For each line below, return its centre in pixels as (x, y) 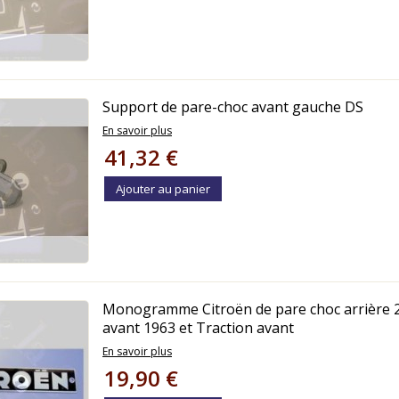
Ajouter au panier (163, 189)
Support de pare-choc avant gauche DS (233, 107)
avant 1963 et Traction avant (198, 328)
